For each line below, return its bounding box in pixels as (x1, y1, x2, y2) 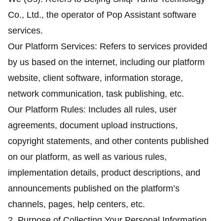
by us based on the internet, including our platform (8, 57, 205, 67)
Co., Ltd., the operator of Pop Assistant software (8, 10, 196, 20)
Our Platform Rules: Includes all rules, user (8, 105, 177, 114)
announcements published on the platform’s (8, 184, 180, 193)
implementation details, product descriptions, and (8, 168, 200, 178)
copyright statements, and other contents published (8, 136, 209, 146)
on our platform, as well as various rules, (8, 152, 167, 162)
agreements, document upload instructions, (8, 120, 178, 130)
